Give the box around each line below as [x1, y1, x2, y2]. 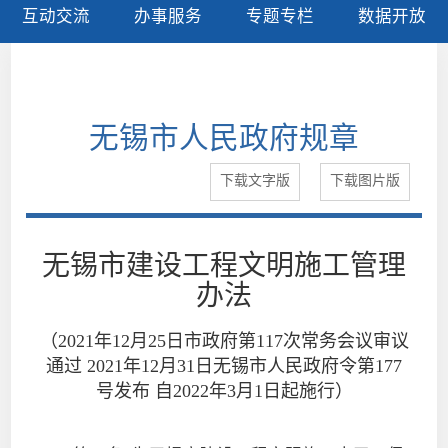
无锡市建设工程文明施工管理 [42, 249, 406, 281]
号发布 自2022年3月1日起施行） [95, 380, 353, 401]
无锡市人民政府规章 [89, 121, 359, 154]
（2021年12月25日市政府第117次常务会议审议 [39, 330, 409, 351]
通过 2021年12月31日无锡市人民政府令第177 [46, 355, 402, 376]
